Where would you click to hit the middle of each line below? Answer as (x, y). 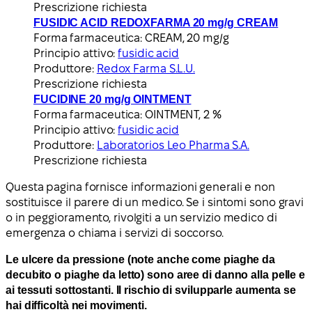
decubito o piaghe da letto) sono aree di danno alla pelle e (156, 274)
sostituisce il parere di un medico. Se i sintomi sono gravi (155, 202)
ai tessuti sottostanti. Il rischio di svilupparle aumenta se (151, 290)
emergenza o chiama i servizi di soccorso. (115, 233)
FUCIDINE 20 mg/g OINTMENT (112, 99)
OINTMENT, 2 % (183, 114)
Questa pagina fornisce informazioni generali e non (140, 187)
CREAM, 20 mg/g (187, 38)
